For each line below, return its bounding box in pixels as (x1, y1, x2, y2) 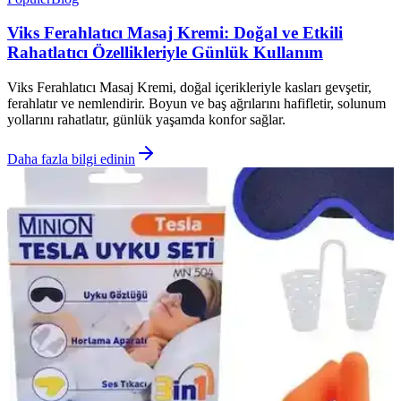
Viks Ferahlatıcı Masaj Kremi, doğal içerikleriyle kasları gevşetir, (7, 79, 371, 95)
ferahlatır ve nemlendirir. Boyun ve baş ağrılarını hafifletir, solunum (7, 95, 386, 111)
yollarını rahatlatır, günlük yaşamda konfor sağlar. (7, 111, 286, 127)
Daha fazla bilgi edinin (7, 150, 135, 166)
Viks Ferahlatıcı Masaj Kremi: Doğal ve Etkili (7, 23, 343, 43)
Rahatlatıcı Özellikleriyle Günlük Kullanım (7, 43, 323, 63)
